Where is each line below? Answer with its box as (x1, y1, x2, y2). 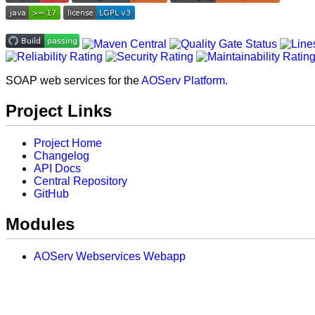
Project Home (34, 136, 102, 149)
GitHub (34, 187, 69, 200)
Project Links (6, 101, 112, 120)
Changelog (34, 149, 89, 162)
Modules (6, 214, 75, 233)
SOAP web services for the (6, 75, 141, 86)
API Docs (34, 162, 81, 174)
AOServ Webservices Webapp (34, 250, 186, 262)
